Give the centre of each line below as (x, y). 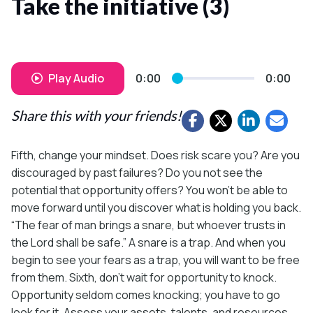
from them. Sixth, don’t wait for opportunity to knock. (144, 277)
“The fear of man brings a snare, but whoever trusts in (148, 225)
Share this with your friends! (96, 115)
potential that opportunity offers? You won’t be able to (150, 190)
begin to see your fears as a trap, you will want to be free (155, 260)
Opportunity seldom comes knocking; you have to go (146, 294)
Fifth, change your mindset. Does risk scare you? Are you (155, 155)
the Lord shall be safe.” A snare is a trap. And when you (148, 242)
